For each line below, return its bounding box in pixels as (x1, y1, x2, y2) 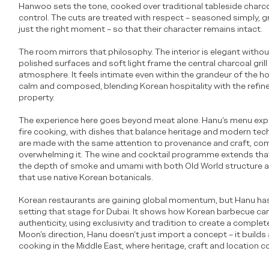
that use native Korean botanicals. (19, 172, 154, 183)
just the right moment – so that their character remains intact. (19, 24, 263, 34)
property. (19, 92, 55, 103)
